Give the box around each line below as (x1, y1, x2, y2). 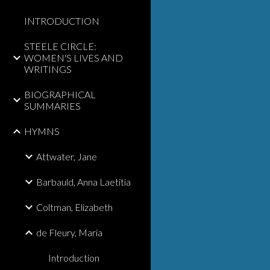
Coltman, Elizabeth (36, 201, 113, 213)
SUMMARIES (24, 100, 81, 111)
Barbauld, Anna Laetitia (36, 176, 131, 187)
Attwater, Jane (36, 151, 97, 162)
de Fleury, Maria (36, 227, 102, 238)
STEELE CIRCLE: (24, 40, 96, 52)
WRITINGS (24, 63, 72, 75)
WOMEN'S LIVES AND (24, 52, 123, 63)
